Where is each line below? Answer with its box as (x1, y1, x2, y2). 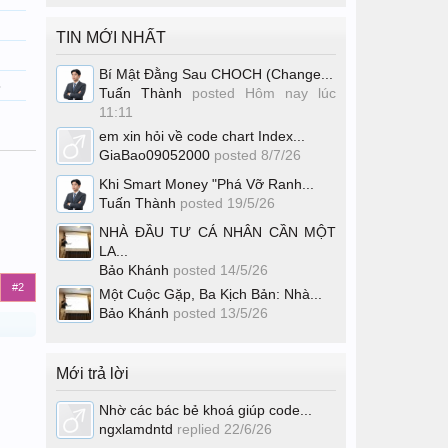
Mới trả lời (56, 365, 129, 382)
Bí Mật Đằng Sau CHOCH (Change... (99, 66, 333, 82)
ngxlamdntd (99, 421, 173, 437)
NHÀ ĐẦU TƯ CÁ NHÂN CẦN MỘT (99, 224, 336, 240)
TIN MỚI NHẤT (56, 29, 166, 46)
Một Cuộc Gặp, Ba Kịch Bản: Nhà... (99, 286, 322, 302)
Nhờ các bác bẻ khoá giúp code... (99, 402, 312, 418)
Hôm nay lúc (245, 85, 336, 101)
